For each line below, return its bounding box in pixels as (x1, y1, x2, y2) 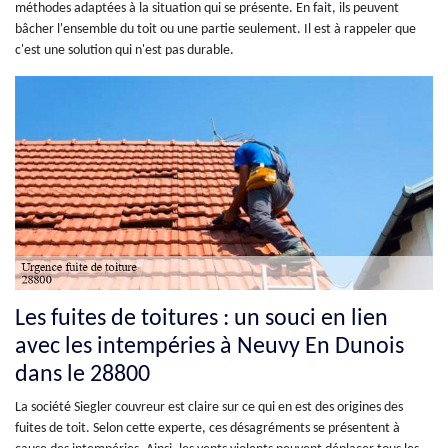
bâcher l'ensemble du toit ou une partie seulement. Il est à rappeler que (15, 21, 416, 37)
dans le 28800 (15, 362, 150, 387)
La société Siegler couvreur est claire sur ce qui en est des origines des (15, 399, 403, 415)
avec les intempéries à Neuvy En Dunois (15, 334, 404, 359)
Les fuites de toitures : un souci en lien (15, 306, 388, 331)
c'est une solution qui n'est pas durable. (15, 42, 234, 58)
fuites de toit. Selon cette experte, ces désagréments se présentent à (15, 420, 400, 436)
